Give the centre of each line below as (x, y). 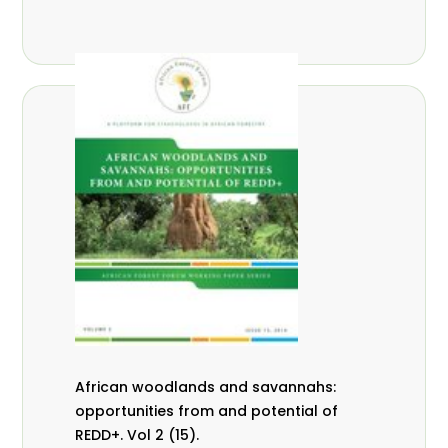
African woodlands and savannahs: (206, 386)
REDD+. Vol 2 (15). (137, 434)
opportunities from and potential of (207, 410)
